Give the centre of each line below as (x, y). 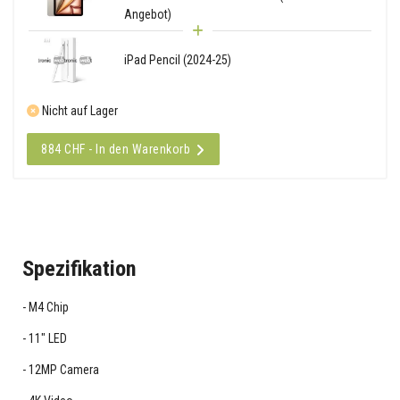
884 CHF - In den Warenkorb (116, 149)
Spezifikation (79, 268)
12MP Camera (63, 369)
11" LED (47, 338)
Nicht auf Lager (79, 110)
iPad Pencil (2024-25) (177, 59)
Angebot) (147, 14)
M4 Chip (48, 307)
